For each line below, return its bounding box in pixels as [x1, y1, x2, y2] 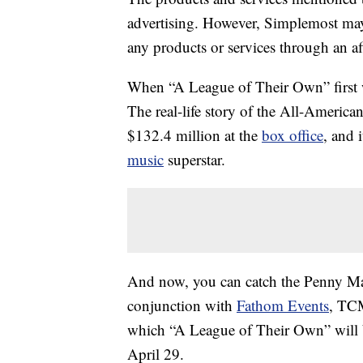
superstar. [164, 149, 225, 170]
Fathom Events [237, 295, 329, 316]
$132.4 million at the [127, 125, 262, 146]
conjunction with [127, 295, 237, 316]
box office [262, 125, 323, 146]
